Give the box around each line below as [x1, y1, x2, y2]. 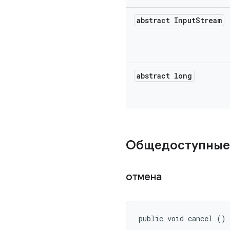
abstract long [137, 71, 192, 81]
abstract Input [137, 15, 196, 25]
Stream [196, 15, 222, 25]
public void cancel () [139, 214, 226, 223]
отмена [126, 170, 164, 183]
